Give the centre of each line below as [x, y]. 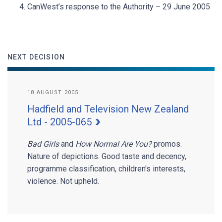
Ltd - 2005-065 [61, 122]
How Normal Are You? [113, 144]
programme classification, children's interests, [106, 169]
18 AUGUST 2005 [53, 92]
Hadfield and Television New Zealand [108, 109]
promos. [167, 144]
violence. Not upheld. [63, 181]
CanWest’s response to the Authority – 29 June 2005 [119, 7]
